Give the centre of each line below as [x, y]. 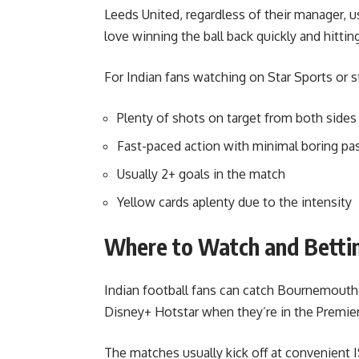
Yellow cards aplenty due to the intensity [234, 202]
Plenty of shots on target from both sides [237, 118]
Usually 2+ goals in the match [201, 174]
